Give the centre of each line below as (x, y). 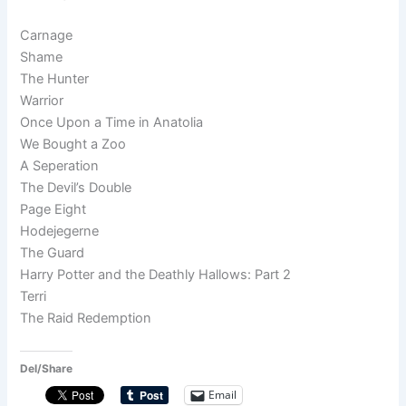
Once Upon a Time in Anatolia (112, 123)
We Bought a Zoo (73, 145)
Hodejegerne (60, 232)
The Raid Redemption (86, 319)
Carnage (47, 36)
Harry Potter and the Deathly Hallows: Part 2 (156, 275)
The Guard (53, 253)
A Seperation (60, 166)
